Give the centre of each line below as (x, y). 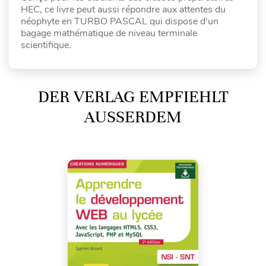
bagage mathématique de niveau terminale (109, 33)
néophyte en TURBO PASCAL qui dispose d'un (120, 21)
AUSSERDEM (125, 117)
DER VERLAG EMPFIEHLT (133, 96)
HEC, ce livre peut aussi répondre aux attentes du (123, 9)
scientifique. (46, 45)
